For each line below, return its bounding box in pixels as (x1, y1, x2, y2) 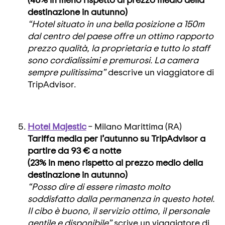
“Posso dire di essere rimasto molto (28, 181, 170, 192)
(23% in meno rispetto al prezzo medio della (28, 157, 203, 168)
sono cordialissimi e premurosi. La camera (28, 54, 198, 65)
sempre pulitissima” (28, 66, 108, 77)
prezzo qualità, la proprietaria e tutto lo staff (28, 42, 210, 53)
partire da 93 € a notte (28, 145, 121, 156)
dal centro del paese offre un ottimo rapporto (28, 30, 213, 41)
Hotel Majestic (28, 121, 86, 132)
